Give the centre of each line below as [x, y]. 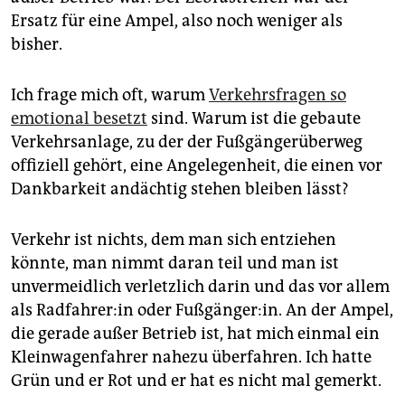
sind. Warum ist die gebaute [254, 119]
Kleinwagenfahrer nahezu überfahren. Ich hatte [191, 358]
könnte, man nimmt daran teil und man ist [175, 264]
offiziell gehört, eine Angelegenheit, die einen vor [197, 166]
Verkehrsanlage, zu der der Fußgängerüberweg [187, 142]
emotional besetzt [79, 119]
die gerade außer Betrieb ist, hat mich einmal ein [195, 334]
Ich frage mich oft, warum [110, 95]
